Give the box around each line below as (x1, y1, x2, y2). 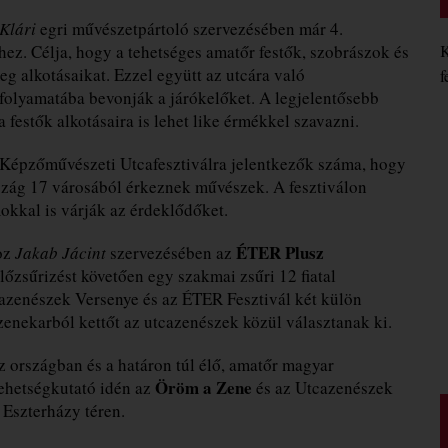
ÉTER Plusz (236, 239, 324, 265)
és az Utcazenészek (252, 375, 393, 399)
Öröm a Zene (155, 374, 252, 400)
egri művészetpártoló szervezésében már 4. (36, 16, 343, 40)
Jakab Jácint (15, 240, 106, 264)
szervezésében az (106, 240, 236, 264)
